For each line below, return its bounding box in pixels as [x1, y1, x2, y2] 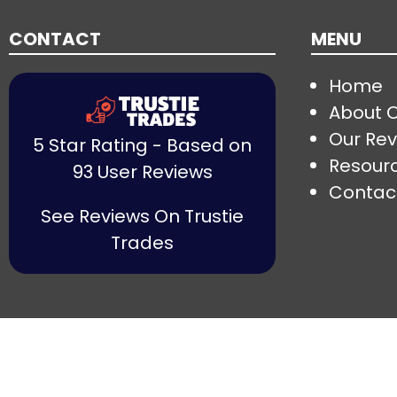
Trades [111, 230, 174, 255]
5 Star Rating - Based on [33, 132, 252, 158]
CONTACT [9, 26, 101, 51]
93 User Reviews [72, 159, 213, 184]
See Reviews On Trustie [41, 203, 244, 229]
